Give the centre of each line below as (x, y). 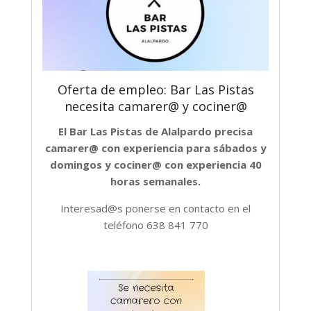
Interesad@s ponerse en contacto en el (155, 209)
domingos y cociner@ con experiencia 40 (155, 165)
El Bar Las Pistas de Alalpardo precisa (155, 132)
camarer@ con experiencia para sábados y (155, 148)
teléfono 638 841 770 (155, 225)
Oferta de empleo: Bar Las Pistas (155, 90)
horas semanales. (155, 182)
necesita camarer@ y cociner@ (155, 107)
